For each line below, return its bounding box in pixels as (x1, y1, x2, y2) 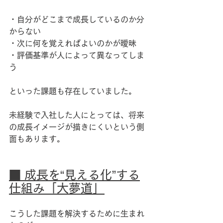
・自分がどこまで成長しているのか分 (9, 15, 144, 23)
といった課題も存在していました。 (9, 87, 136, 95)
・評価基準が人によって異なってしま (9, 51, 144, 59)
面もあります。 (9, 135, 65, 143)
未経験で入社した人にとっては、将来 (9, 111, 144, 119)
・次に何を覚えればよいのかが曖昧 (9, 39, 136, 47)
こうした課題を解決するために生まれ (9, 210, 144, 218)
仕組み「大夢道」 (9, 182, 105, 194)
